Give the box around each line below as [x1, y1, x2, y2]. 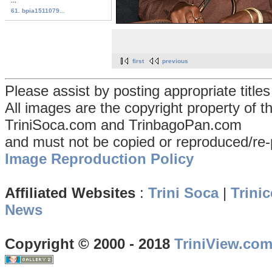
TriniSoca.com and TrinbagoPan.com [5, 117, 242, 134]
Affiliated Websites [5, 185, 135, 202]
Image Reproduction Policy [5, 151, 194, 168]
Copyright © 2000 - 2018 [5, 236, 174, 253]
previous [162, 58, 188, 65]
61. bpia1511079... [11, 7, 65, 14]
